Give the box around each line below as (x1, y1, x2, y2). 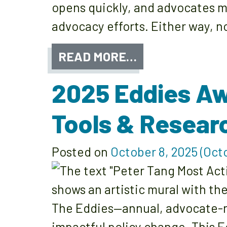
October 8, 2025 (110, 143, 198, 159)
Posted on (52, 143, 110, 159)
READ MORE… (58, 48, 137, 64)
